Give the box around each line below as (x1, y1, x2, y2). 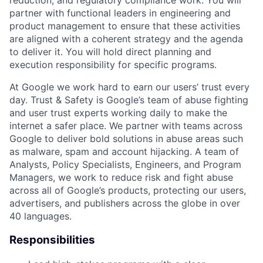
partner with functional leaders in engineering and (9, 7, 231, 19)
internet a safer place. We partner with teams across (9, 120, 242, 132)
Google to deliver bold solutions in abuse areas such (9, 133, 243, 145)
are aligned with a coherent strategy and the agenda (9, 33, 243, 45)
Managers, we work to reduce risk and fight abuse (9, 171, 233, 184)
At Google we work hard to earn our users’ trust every (9, 81, 249, 93)
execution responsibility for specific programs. (9, 59, 217, 71)
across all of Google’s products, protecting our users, (9, 184, 246, 197)
